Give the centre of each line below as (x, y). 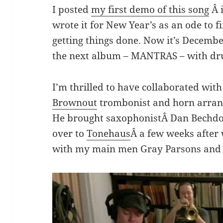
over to (70, 134)
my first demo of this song (150, 10)
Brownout (75, 103)
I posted (72, 10)
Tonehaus (109, 134)
